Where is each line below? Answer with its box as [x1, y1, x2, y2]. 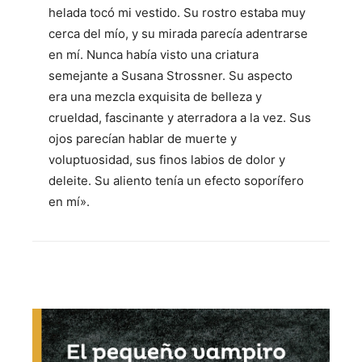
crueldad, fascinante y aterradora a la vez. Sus [48, 109, 311, 125]
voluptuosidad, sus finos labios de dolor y [48, 151, 285, 167]
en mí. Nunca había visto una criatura [48, 46, 259, 62]
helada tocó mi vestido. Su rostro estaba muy [48, 4, 305, 20]
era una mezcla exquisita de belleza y [48, 88, 262, 104]
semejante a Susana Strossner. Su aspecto [48, 67, 293, 83]
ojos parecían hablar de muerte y [48, 130, 237, 146]
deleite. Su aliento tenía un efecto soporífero [48, 172, 304, 188]
